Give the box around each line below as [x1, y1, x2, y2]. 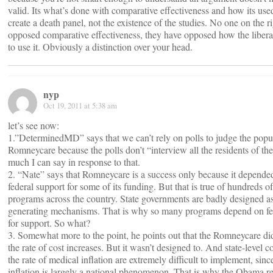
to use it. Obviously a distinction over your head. [8, 40, 193, 53]
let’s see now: [8, 119, 59, 132]
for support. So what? [8, 216, 90, 229]
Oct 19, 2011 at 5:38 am [43, 100, 117, 111]
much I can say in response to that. [8, 155, 140, 168]
